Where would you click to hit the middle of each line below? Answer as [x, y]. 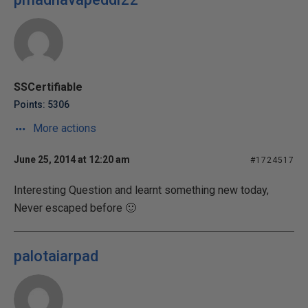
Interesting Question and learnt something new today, [141, 190]
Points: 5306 [42, 104]
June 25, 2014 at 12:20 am [72, 159]
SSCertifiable [48, 87]
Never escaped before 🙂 [75, 208]
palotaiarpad [56, 256]
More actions [63, 128]
